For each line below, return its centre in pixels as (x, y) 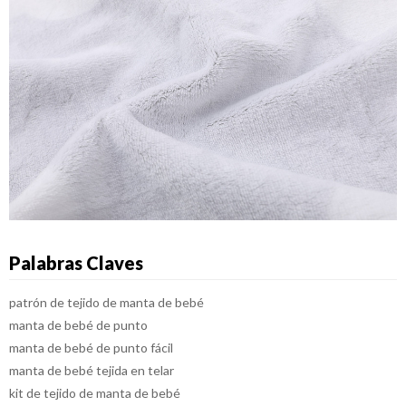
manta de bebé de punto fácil (91, 347)
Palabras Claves (76, 262)
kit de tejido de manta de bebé (95, 392)
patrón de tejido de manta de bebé (106, 302)
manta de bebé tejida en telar (92, 370)
